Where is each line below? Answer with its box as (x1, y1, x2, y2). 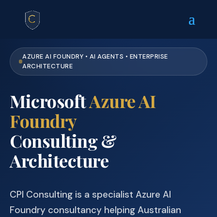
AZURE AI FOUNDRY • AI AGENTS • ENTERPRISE (22, 52, 168, 61)
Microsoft (10, 89, 89, 112)
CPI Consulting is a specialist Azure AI (10, 188, 171, 201)
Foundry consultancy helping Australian (10, 204, 181, 216)
